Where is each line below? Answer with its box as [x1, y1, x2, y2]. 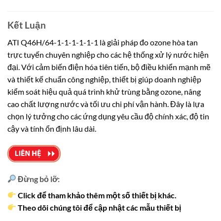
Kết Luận [7, 19, 46, 31]
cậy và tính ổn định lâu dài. [7, 124, 96, 134]
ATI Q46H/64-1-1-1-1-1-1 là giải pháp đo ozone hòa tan [7, 37, 198, 47]
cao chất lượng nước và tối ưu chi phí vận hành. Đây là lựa [7, 99, 204, 109]
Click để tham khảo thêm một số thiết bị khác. [18, 190, 177, 200]
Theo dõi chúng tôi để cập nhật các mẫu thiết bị [18, 202, 182, 212]
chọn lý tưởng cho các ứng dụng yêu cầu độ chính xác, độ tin [7, 111, 209, 121]
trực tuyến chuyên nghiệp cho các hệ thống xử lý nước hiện [7, 50, 209, 60]
